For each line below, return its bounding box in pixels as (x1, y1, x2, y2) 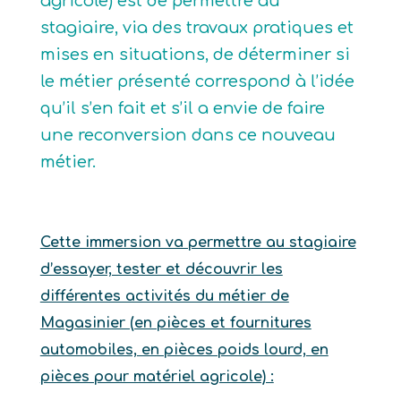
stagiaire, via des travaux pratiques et (39, 19, 354, 37)
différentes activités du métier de (39, 288, 289, 304)
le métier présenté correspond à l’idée (39, 73, 354, 90)
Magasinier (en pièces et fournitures (39, 315, 311, 331)
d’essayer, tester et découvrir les (39, 261, 283, 277)
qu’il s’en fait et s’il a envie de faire (39, 99, 325, 117)
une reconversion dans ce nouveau (39, 126, 336, 144)
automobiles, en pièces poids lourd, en (39, 342, 328, 358)
